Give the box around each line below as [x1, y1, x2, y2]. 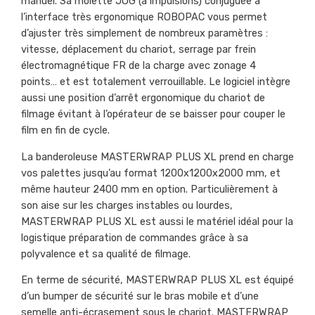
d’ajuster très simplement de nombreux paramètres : [21, 27, 268, 40]
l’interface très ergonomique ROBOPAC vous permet [21, 11, 267, 24]
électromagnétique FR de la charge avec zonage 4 [21, 60, 256, 72]
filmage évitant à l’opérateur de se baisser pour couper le [21, 108, 285, 121]
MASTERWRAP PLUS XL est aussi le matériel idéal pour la [21, 215, 293, 228]
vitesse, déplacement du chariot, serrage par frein [21, 44, 256, 56]
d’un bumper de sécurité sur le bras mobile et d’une [21, 290, 259, 303]
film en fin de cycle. [21, 124, 110, 137]
